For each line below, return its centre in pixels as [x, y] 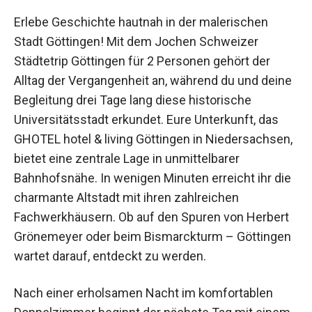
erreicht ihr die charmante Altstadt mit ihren [134, 190]
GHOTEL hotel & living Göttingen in [108, 132]
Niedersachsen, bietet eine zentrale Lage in [133, 151]
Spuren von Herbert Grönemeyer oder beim [133, 229]
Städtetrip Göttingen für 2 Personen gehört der [142, 54]
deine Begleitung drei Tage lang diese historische [149, 93]
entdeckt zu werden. [71, 268]
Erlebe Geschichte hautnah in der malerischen [141, 15]
